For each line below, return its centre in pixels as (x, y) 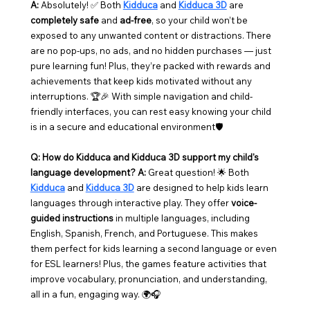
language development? (83, 173)
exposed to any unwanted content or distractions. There (152, 36)
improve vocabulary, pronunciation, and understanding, (149, 279)
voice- (244, 203)
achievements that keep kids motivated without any (142, 81)
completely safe (64, 20)
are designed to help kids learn (202, 188)
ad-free (135, 20)
